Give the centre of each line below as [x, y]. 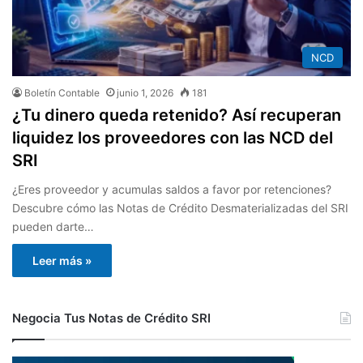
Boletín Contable [62, 93]
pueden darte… [53, 227]
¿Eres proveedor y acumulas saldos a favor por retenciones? [172, 190]
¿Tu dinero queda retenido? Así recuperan [177, 115]
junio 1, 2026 [145, 93]
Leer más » [62, 261]
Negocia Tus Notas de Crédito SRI [111, 318]
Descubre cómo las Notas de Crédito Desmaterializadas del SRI [180, 208]
